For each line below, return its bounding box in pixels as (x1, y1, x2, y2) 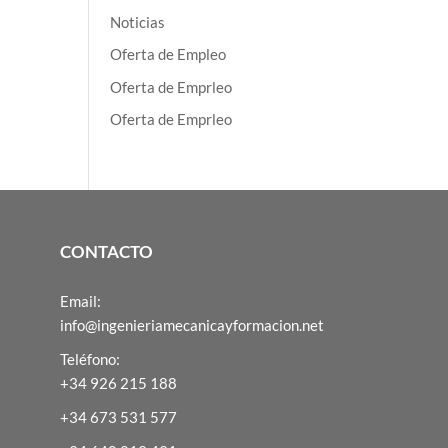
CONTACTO (60, 242, 154, 263)
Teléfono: (60, 350, 121, 369)
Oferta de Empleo (110, 45, 227, 64)
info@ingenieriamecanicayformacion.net (60, 316, 325, 335)
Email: (60, 292, 102, 311)
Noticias (110, 12, 166, 31)
